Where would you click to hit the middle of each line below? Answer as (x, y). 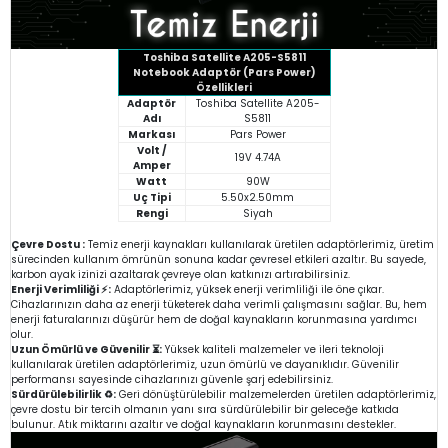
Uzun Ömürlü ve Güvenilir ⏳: (86, 349)
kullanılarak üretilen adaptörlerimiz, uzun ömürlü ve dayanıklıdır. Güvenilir (205, 364)
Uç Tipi (151, 197)
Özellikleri (224, 87)
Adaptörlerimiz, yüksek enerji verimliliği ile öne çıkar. (247, 289)
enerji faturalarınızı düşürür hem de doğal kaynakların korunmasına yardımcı (214, 319)
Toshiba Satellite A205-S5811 (224, 57)
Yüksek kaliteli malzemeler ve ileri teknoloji (273, 349)
